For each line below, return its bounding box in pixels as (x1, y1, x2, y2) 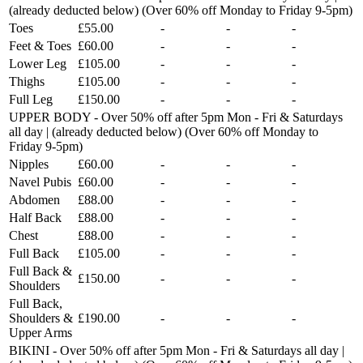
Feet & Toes (9, 38, 71, 53)
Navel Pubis (9, 174, 71, 189)
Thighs (9, 74, 45, 88)
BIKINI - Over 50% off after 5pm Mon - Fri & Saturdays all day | (9, 343, 344, 357)
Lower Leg (9, 56, 66, 70)
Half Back (9, 210, 62, 224)
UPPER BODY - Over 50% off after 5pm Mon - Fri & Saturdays (9, 109, 343, 124)
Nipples (9, 156, 49, 171)
